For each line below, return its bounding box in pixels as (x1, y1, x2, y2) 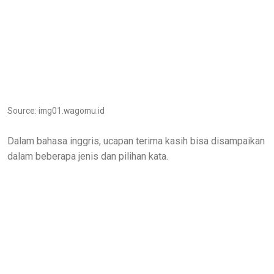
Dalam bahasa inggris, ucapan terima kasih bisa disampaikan (7, 135, 265, 147)
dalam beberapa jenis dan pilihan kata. (7, 150, 168, 162)
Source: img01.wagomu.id (7, 105, 105, 116)
